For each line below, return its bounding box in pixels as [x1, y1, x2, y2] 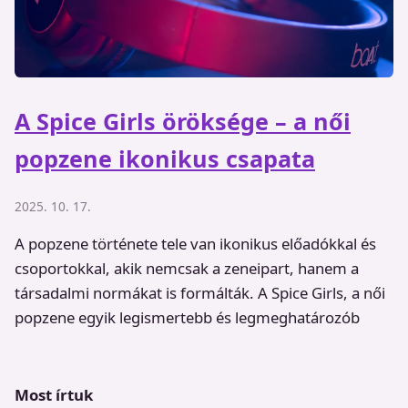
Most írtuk [15, 383, 93, 405]
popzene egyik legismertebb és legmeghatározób [15, 307, 360, 329]
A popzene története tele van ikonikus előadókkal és [15, 233, 376, 255]
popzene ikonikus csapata [15, 142, 315, 174]
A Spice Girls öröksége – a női [15, 105, 351, 137]
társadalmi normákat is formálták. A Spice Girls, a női [15, 282, 385, 304]
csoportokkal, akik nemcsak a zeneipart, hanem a [15, 258, 359, 280]
